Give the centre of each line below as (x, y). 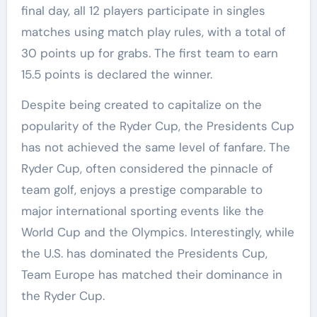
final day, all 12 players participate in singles (143, 11)
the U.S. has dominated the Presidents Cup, (144, 254)
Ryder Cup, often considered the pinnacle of (147, 169)
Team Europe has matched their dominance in (151, 275)
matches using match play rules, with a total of (153, 32)
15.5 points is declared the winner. (116, 75)
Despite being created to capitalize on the (141, 105)
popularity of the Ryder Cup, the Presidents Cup (157, 126)
